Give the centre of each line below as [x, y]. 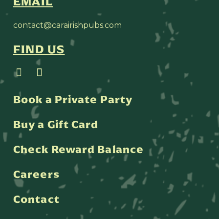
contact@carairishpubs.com [67, 25]
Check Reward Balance [78, 149]
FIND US [39, 49]
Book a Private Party [73, 99]
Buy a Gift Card [56, 124]
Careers [36, 175]
